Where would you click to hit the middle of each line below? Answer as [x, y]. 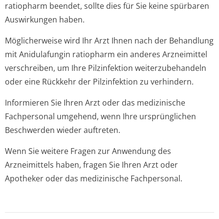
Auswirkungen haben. [45, 20]
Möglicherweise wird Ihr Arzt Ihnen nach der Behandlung [109, 41]
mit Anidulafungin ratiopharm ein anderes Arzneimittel [106, 54]
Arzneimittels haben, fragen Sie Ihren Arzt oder [91, 165]
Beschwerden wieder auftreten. [63, 130]
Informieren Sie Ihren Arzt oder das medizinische [95, 103]
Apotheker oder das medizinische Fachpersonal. [94, 178]
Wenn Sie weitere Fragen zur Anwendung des [88, 151]
